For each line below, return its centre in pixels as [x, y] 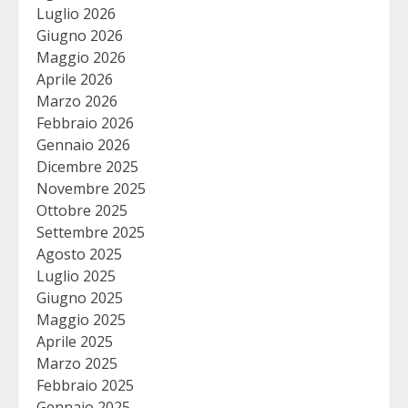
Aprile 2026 [75, 79]
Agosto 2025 [79, 254]
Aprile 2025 [75, 342]
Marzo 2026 [77, 101]
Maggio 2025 [81, 320]
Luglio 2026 [76, 14]
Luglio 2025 [76, 276]
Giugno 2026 [80, 36]
